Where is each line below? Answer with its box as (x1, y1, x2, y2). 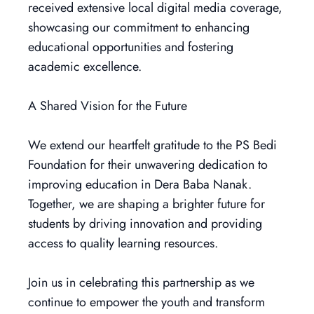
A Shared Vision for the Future (28, 97, 187, 115)
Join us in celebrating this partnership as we (28, 273, 254, 292)
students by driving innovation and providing (28, 214, 262, 233)
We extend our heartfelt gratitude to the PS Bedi (28, 136, 277, 154)
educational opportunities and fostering (28, 38, 233, 56)
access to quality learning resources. (28, 234, 218, 252)
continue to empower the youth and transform (28, 293, 265, 311)
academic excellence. (28, 57, 142, 76)
